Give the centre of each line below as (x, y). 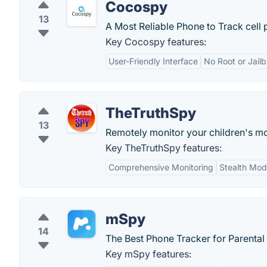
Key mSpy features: (148, 254)
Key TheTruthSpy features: (164, 148)
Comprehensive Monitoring (161, 167)
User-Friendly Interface (153, 61)
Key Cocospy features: (156, 42)
